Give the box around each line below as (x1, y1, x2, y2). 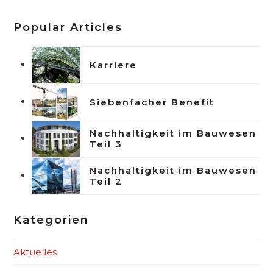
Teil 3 (90, 138, 123, 151)
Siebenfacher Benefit (90, 96, 215, 108)
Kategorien (13, 213, 90, 227)
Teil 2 (90, 175, 123, 187)
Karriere (90, 58, 138, 71)
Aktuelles (13, 246, 57, 258)
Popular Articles (13, 20, 123, 34)
